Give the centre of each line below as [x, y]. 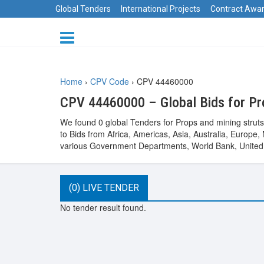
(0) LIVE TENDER [104, 188]
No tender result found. [103, 207]
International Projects [161, 9]
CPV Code [110, 81]
